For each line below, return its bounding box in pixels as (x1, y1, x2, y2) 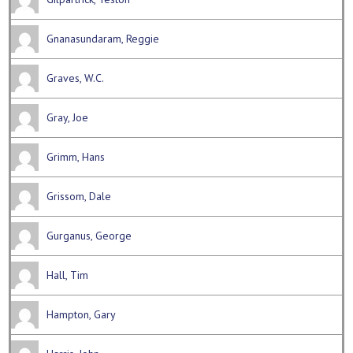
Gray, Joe (46, 110, 89, 125)
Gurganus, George (46, 229, 132, 243)
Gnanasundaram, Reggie (46, 32, 160, 46)
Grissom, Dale (46, 189, 112, 204)
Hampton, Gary (46, 307, 117, 322)
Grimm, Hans (46, 150, 106, 165)
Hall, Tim (46, 268, 89, 283)
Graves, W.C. (46, 71, 105, 86)
